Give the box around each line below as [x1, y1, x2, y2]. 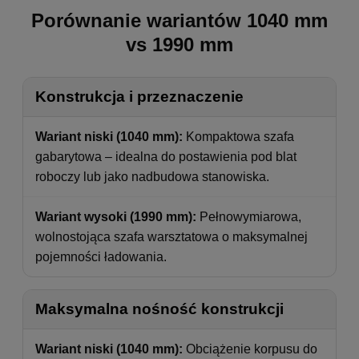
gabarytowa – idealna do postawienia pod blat [35, 150, 296, 164]
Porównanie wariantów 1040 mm [31, 10, 328, 32]
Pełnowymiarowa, [196, 210, 301, 224]
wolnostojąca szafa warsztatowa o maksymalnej [35, 230, 308, 244]
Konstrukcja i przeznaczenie [35, 88, 244, 106]
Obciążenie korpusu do [183, 342, 317, 357]
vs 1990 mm [126, 34, 233, 56]
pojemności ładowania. [35, 250, 167, 264]
